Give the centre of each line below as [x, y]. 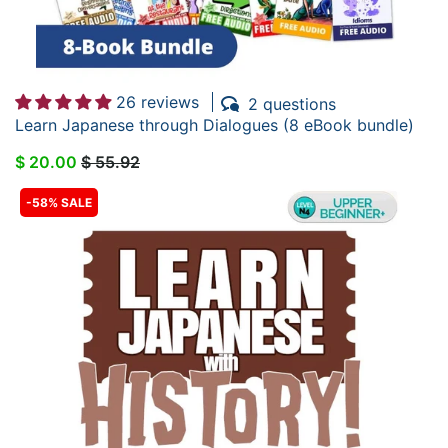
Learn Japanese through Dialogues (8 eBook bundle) [214, 124]
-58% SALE [59, 202]
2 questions [292, 103]
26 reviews [157, 102]
